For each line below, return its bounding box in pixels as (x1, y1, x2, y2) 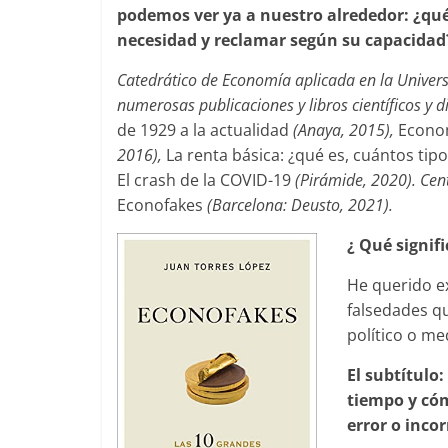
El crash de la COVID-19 (117, 169, 291, 191)
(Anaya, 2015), (289, 119, 398, 141)
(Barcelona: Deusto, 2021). (207, 194, 393, 216)
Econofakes (117, 194, 207, 216)
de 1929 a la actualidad (117, 119, 289, 141)
